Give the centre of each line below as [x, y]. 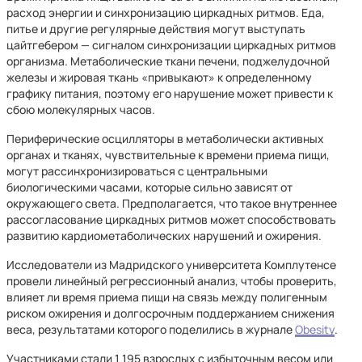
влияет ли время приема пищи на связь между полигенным [167, 297]
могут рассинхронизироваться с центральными [137, 171]
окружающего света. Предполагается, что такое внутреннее [172, 203]
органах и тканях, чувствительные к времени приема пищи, [168, 155]
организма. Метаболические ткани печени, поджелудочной [168, 61]
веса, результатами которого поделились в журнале [151, 329]
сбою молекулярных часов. [81, 109]
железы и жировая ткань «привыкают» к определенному [159, 77]
